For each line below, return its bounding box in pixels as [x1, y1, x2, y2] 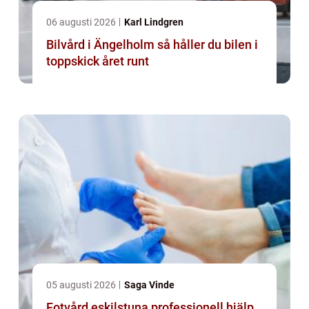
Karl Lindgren [124, 17, 183, 28]
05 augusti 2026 [46, 279, 118, 291]
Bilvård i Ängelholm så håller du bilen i [46, 37, 157, 52]
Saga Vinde [124, 279, 175, 291]
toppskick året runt [46, 54, 149, 69]
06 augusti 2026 [46, 17, 118, 28]
